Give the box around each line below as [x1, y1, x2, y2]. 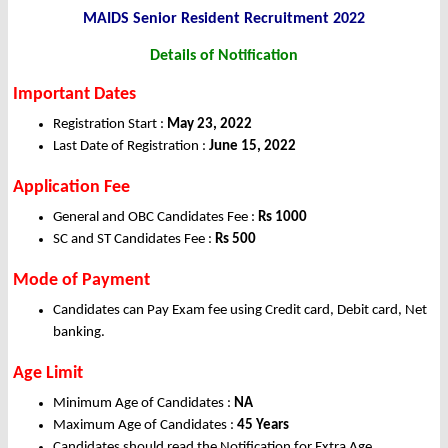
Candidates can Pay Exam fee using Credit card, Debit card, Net [53, 303, 427, 319]
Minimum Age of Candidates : [53, 396, 234, 412]
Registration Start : [53, 117, 164, 133]
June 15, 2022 [206, 139, 296, 155]
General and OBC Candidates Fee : [53, 210, 258, 226]
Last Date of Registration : [53, 139, 206, 155]
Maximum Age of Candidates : [53, 418, 237, 434]
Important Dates [13, 85, 136, 105]
